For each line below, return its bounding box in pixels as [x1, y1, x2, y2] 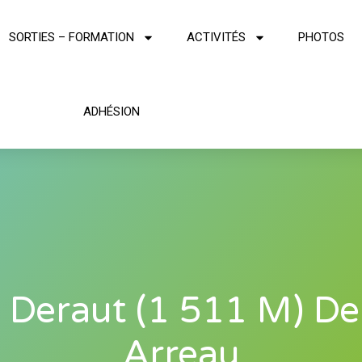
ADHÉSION [82, 104, 140, 119]
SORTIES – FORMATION [8, 30, 134, 44]
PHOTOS [297, 30, 344, 44]
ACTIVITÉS [186, 30, 246, 44]
